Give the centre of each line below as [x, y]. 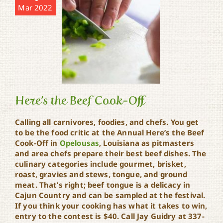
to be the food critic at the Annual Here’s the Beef [110, 132]
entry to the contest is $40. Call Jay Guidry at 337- [110, 216]
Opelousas [79, 143]
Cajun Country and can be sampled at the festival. [110, 195]
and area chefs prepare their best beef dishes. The [111, 153]
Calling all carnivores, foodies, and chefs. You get [107, 122]
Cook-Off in [37, 143]
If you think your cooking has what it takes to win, [111, 205]
